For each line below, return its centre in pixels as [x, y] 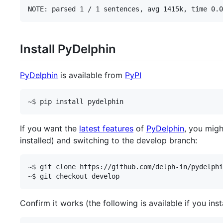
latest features [106, 128]
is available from [91, 75]
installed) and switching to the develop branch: [109, 140]
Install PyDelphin [68, 49]
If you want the [50, 128]
